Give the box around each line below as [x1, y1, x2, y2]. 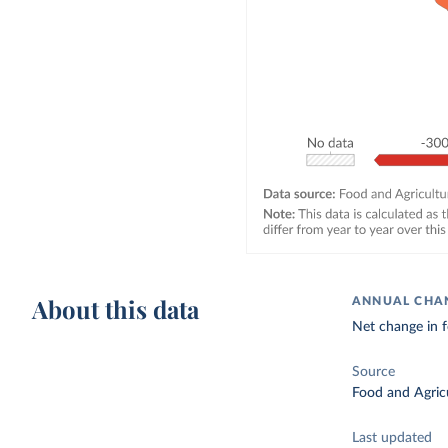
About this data [32, 293, 200, 325]
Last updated [352, 431, 433, 445]
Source [352, 365, 396, 379]
